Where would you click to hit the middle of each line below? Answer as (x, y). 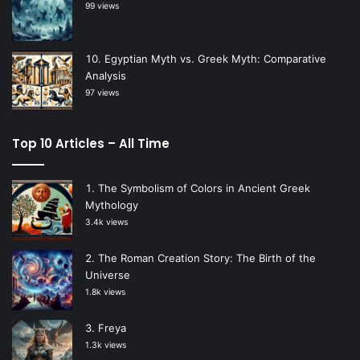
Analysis (106, 75)
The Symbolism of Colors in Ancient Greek (204, 188)
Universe (108, 274)
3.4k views (106, 222)
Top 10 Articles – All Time (91, 143)
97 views (102, 92)
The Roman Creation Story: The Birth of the (207, 258)
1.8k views (105, 292)
